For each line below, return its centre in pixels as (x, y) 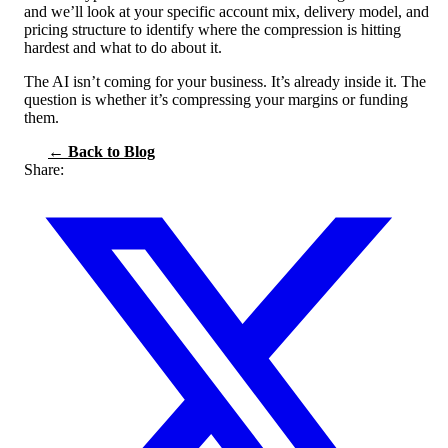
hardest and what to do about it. (123, 48)
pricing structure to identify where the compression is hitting (212, 30)
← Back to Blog (101, 152)
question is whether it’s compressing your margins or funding (216, 100)
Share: (44, 170)
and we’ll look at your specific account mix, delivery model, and (226, 12)
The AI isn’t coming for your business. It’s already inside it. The (225, 82)
